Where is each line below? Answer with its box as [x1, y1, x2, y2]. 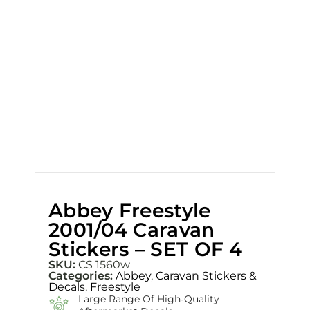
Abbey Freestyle [48, 198, 211, 222]
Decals [48, 280, 85, 293]
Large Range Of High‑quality [77, 292, 219, 305]
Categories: [48, 268, 116, 282]
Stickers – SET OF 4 [48, 237, 243, 261]
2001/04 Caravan [48, 217, 215, 241]
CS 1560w [75, 257, 130, 271]
